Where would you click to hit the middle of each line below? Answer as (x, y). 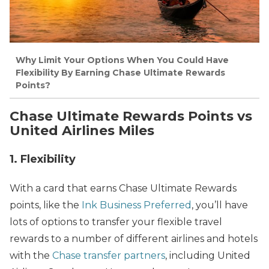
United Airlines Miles (82, 131)
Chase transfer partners (109, 255)
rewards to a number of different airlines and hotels (134, 238)
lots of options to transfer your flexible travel (116, 222)
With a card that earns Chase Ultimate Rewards (123, 188)
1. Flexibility (43, 159)
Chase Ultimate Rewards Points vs (131, 116)
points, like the (46, 205)
